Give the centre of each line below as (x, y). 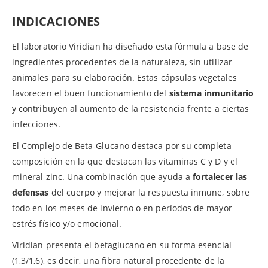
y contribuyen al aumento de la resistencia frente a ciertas (131, 108)
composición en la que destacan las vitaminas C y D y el (125, 161)
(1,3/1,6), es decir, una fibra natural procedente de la (118, 260)
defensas (31, 192)
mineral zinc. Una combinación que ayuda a (102, 176)
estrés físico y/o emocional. (67, 223)
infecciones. (36, 124)
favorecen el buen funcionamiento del (91, 93)
